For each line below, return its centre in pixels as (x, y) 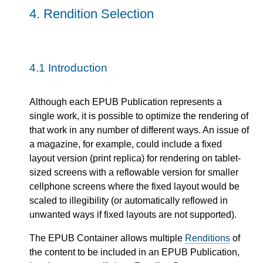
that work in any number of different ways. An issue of (139, 130)
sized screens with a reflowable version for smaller (134, 172)
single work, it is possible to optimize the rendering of (139, 116)
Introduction (78, 68)
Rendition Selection (99, 14)
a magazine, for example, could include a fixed (126, 144)
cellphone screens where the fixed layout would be (134, 186)
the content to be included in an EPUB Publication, (134, 252)
